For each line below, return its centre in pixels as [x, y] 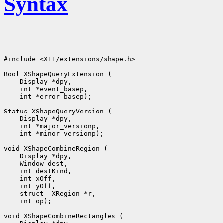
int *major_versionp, [54, 126]
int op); [28, 201]
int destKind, [40, 171]
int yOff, [32, 186]
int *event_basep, [48, 89]
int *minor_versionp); [54, 133]
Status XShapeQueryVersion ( [58, 111]
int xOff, [32, 178]
